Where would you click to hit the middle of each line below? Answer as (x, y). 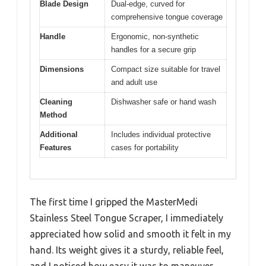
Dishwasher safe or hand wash (164, 102)
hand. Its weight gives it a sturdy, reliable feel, (127, 250)
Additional (59, 135)
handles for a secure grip (153, 50)
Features (56, 148)
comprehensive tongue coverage (167, 17)
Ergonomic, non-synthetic (155, 37)
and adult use (134, 83)
